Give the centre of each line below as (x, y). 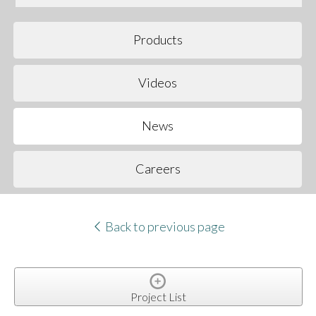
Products (158, 40)
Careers (158, 169)
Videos (158, 83)
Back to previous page (164, 227)
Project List (158, 296)
